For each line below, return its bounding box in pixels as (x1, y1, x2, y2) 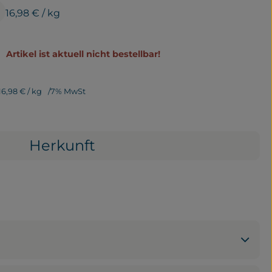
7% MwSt (50, 87, 86, 96)
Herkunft (29, 137, 95, 154)
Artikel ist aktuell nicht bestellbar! (5, 49, 160, 59)
